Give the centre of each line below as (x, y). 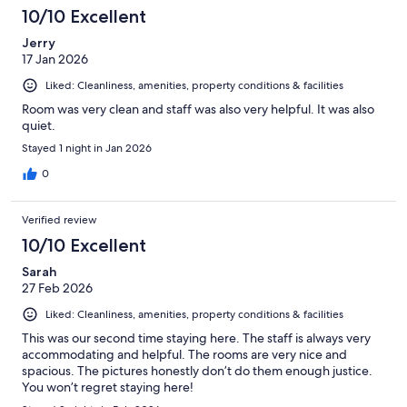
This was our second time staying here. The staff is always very (196, 338)
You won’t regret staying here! (108, 387)
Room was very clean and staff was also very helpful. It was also (198, 109)
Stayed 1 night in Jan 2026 (87, 148)
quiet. (39, 125)
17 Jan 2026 (55, 59)
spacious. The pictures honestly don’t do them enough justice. (197, 370)
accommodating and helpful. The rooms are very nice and (184, 354)
